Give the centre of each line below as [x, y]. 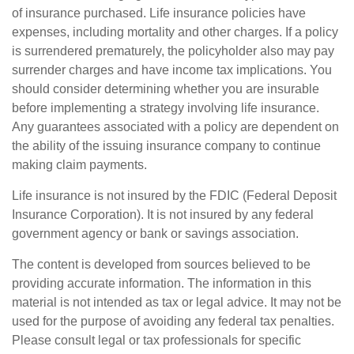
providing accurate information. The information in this [162, 284]
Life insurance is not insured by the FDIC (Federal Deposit [174, 196]
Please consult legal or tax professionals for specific [156, 341]
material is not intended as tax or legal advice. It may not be [177, 303]
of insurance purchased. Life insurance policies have [159, 13]
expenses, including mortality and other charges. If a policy [175, 32]
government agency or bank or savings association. [155, 234]
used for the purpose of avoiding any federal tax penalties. [173, 322]
